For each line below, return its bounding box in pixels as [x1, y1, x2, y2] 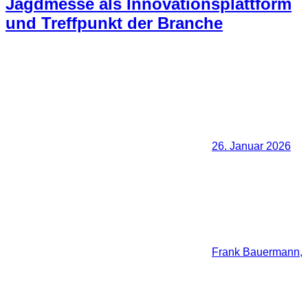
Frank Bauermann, [212, 245, 302, 258]
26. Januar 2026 [212, 140, 291, 152]
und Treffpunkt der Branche [5, 13, 223, 32]
